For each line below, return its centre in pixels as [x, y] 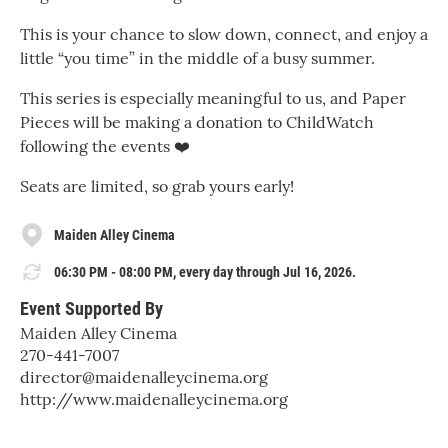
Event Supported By [91, 308]
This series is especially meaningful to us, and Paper [213, 98]
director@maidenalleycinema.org [144, 376]
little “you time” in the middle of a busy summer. [197, 58]
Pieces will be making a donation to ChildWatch [197, 122]
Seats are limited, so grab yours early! [157, 186]
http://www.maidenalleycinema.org [154, 398]
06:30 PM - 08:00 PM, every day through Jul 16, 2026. [205, 271]
